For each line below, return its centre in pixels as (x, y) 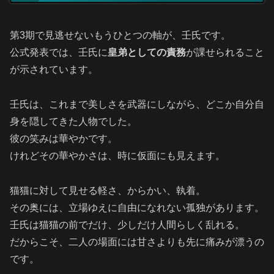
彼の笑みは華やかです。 (64, 138)
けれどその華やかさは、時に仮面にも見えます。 (117, 155)
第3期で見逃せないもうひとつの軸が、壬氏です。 (120, 35)
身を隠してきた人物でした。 (73, 121)
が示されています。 (54, 69)
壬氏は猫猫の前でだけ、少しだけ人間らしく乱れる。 (127, 224)
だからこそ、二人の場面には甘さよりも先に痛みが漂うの (137, 242)
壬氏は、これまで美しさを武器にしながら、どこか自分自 (137, 104)
